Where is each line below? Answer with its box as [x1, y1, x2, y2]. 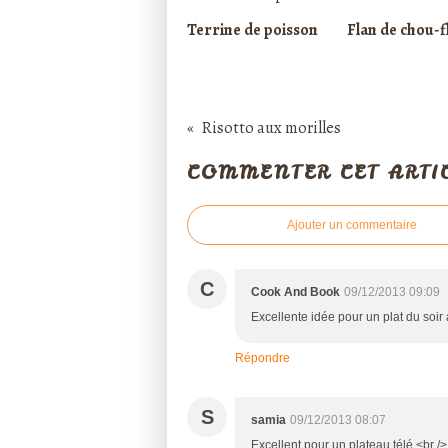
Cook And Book [251, 284, 340, 299]
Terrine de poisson [187, 19, 318, 42]
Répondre [235, 350, 290, 365]
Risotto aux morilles [202, 117, 341, 140]
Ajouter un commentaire [287, 217, 417, 232]
